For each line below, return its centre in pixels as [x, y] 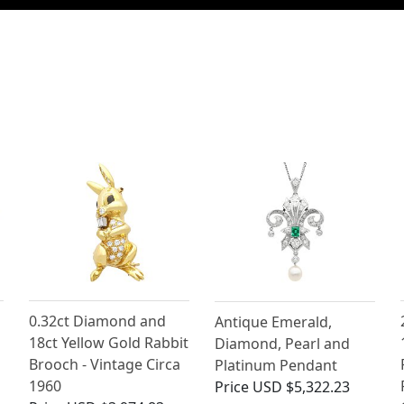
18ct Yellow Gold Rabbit [109, 343]
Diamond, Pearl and [282, 343]
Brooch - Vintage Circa [105, 365]
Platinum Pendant [275, 365]
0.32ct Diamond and [98, 321]
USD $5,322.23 [301, 386]
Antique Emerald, [273, 321]
